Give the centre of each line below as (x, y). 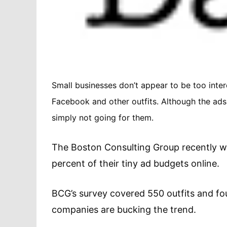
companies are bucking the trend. (124, 210)
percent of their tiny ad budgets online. (136, 164)
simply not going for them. (103, 118)
